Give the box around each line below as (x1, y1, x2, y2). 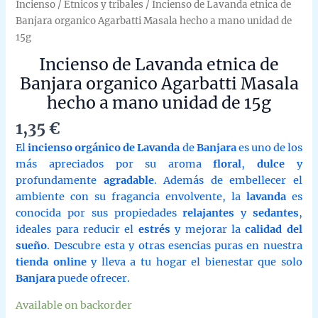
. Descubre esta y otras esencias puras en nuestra (47, 239, 302, 253)
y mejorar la (170, 223, 246, 236)
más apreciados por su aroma (16, 158, 214, 171)
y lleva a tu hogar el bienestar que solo (86, 256, 302, 269)
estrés (138, 223, 170, 236)
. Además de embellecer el (153, 174, 302, 187)
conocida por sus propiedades (16, 207, 183, 220)
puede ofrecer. (55, 272, 131, 285)
